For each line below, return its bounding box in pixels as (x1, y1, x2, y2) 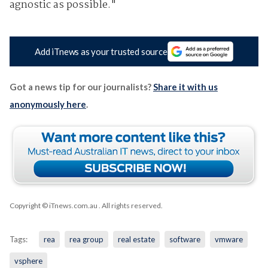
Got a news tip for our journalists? (9, 81, 153, 93)
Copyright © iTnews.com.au (9, 201, 98, 211)
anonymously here (9, 99, 86, 110)
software (169, 234, 200, 245)
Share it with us (153, 81, 218, 93)
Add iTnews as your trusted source (35, 46, 167, 57)
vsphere (14, 256, 42, 266)
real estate (117, 234, 155, 245)
